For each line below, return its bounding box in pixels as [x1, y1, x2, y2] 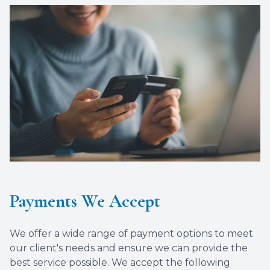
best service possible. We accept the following [10, 257, 230, 268]
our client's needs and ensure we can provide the [10, 242, 248, 254]
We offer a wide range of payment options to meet [10, 228, 253, 239]
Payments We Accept [10, 190, 160, 212]
